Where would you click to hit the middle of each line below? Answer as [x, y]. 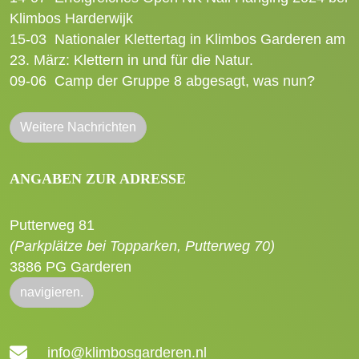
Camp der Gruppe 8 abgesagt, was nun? [185, 81]
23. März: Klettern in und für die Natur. [131, 60]
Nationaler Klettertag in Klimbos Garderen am [200, 39]
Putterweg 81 [52, 225]
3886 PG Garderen [71, 266]
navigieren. [52, 292]
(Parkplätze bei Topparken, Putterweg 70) [142, 246]
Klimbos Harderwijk [71, 18]
